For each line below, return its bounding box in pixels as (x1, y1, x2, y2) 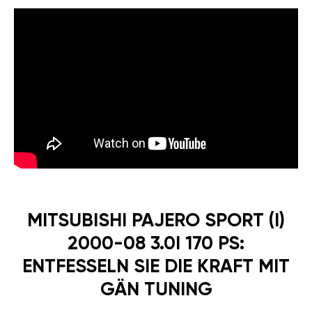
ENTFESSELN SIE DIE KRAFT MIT (22, 258, 290, 277)
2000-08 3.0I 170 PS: (68, 235, 244, 254)
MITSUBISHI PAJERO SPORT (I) (27, 212, 285, 231)
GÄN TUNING (100, 281, 212, 300)
